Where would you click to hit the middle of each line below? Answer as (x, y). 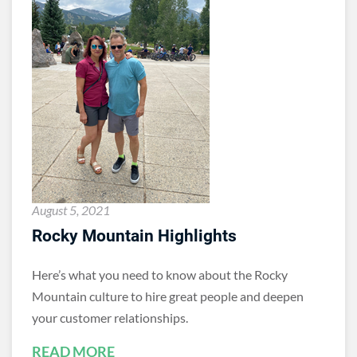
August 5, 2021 (71, 210)
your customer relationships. (110, 318)
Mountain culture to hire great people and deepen (168, 296)
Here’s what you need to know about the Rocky (160, 275)
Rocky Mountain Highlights (134, 236)
